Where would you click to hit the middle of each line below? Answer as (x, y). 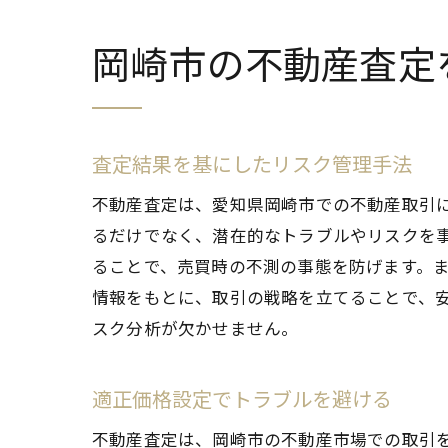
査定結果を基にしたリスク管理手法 (252, 163)
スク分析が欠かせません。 (195, 328)
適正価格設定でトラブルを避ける (242, 398)
